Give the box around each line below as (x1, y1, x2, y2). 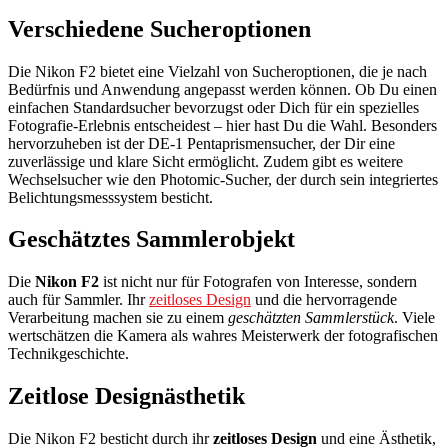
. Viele (394, 309, 435, 327)
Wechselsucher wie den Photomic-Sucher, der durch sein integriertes (8, 170, 438, 188)
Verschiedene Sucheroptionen (8, 15, 311, 42)
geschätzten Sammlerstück (228, 309, 394, 327)
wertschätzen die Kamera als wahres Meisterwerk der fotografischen (8, 327, 438, 345)
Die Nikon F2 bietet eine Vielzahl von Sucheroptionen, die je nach (8, 62, 427, 80)
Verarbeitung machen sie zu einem (8, 309, 228, 327)
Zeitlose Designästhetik (8, 383, 245, 410)
